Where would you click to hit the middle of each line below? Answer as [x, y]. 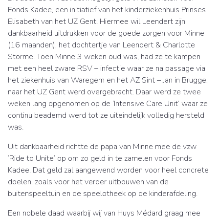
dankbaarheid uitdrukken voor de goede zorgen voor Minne [106, 33]
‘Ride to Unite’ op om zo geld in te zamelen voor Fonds [100, 158]
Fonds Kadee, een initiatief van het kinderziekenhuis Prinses [107, 10]
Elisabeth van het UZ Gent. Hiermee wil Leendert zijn [97, 22]
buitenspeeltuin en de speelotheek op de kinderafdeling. [103, 194]
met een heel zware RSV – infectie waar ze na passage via [107, 68]
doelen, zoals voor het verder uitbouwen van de [88, 182]
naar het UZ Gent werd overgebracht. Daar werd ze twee [104, 92]
